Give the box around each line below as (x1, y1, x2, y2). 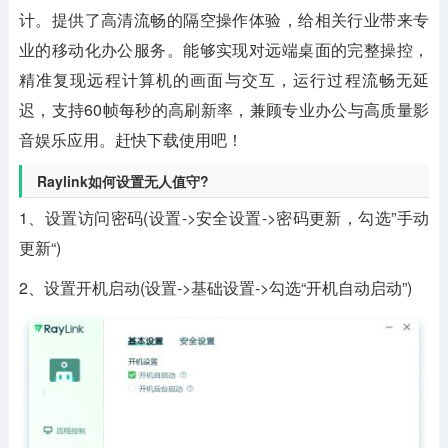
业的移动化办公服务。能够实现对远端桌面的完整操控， (18, 38, 430, 61)
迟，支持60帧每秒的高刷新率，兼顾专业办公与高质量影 (18, 98, 430, 121)
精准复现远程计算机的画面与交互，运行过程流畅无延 (18, 68, 430, 91)
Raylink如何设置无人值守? (36, 171, 209, 191)
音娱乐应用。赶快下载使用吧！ (18, 128, 243, 151)
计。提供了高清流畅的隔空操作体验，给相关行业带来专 (18, 8, 430, 31)
